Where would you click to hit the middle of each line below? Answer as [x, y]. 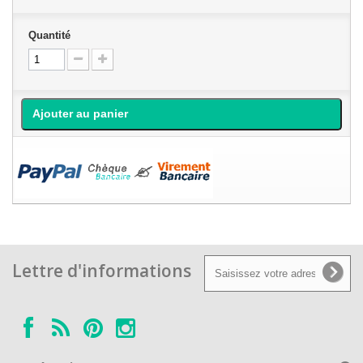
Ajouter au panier [80, 113]
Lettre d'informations [102, 271]
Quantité [49, 35]
